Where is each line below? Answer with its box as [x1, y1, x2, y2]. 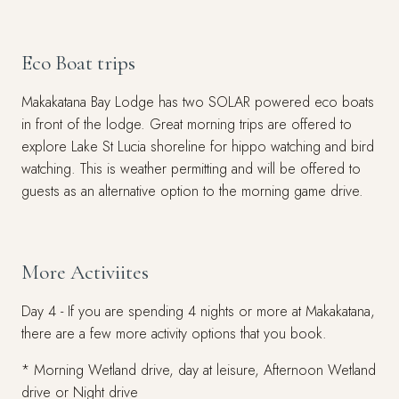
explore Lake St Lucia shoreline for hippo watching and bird [21, 136, 374, 157]
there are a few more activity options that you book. [21, 323, 327, 344]
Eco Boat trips [21, 50, 135, 76]
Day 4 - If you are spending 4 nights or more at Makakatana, [21, 301, 375, 322]
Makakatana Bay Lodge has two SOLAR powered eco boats [21, 92, 374, 112]
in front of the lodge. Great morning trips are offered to [21, 114, 352, 134]
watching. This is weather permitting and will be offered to [21, 159, 361, 179]
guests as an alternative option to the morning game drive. [21, 181, 363, 201]
